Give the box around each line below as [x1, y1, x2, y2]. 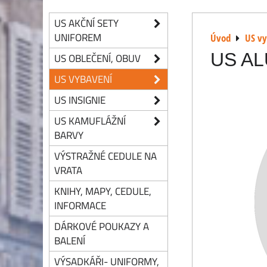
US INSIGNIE [54, 92, 105, 107]
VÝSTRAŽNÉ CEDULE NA [54, 148, 157, 163]
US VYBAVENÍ [54, 72, 112, 86]
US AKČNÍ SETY [54, 15, 119, 30]
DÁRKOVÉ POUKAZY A [54, 219, 149, 234]
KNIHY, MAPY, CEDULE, [54, 184, 151, 198]
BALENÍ [54, 233, 85, 248]
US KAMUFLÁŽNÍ [54, 113, 126, 128]
